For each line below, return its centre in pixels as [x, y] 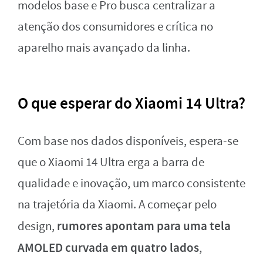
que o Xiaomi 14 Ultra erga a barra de [111, 162]
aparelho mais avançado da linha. [104, 48]
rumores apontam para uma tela [144, 226]
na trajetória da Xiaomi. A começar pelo [117, 204]
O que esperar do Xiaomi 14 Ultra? [131, 103]
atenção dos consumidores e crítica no [115, 26]
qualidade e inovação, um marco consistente [131, 183]
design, [37, 226]
